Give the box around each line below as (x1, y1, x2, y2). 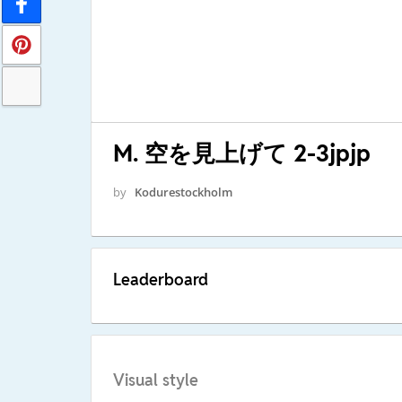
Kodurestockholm (134, 183, 232, 200)
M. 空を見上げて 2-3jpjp (112, 137, 371, 169)
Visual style (112, 370, 198, 391)
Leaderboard (112, 268, 208, 290)
